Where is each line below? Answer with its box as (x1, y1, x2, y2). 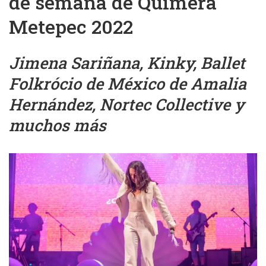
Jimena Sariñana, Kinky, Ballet (9, 52, 245, 73)
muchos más (9, 115, 106, 135)
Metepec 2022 (9, 14, 133, 39)
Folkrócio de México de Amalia (9, 73, 246, 94)
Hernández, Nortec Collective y (9, 94, 244, 115)
